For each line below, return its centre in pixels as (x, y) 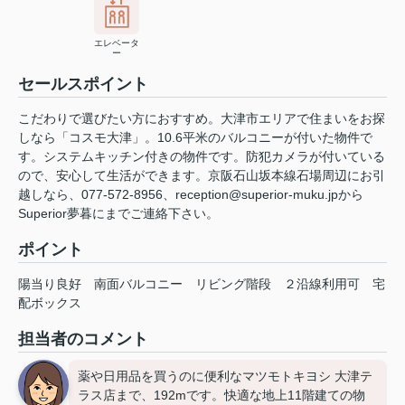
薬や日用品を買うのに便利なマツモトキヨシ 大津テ (225, 377)
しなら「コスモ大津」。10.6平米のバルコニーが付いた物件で (195, 138)
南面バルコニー (138, 284)
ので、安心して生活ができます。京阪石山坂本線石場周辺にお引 (202, 176)
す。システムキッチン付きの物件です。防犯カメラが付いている (202, 157)
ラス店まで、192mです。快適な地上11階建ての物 (221, 396)
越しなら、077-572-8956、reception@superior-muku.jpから (191, 195)
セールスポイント (83, 85)
